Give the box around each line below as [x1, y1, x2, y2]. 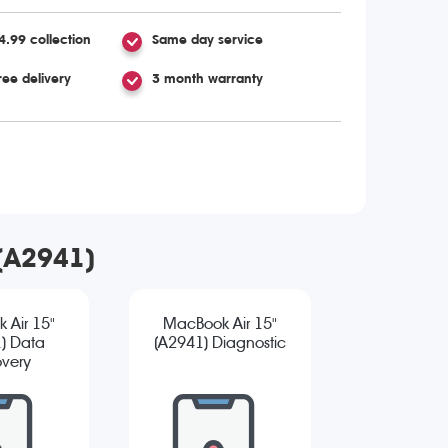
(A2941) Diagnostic [154, 333, 286, 353]
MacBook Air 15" [163, 314, 277, 334]
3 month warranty [152, 70, 264, 86]
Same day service [152, 31, 264, 47]
